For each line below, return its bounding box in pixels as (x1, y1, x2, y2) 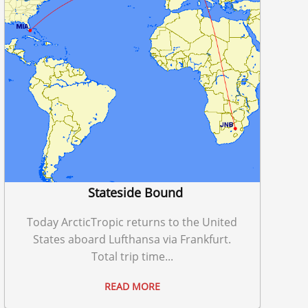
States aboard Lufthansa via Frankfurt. (33, 232, 232, 247)
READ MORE (104, 280, 160, 294)
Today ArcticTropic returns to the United (27, 214, 238, 230)
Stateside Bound (88, 184, 184, 201)
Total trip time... (91, 249, 173, 265)
